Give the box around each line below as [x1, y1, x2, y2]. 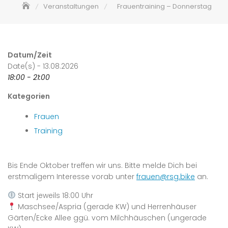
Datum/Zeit [8, 50, 52, 60]
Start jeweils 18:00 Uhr [15, 190, 93, 201]
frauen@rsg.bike [136, 172, 195, 182]
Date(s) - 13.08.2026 [8, 61, 78, 71]
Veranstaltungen [43, 2, 99, 11]
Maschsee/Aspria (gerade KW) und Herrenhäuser [15, 202, 196, 212]
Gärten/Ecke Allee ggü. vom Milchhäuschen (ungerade [8, 213, 207, 223]
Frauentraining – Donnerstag [117, 2, 212, 11]
